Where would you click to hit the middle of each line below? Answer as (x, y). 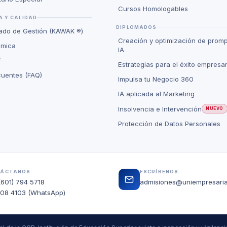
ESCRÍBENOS (159, 172)
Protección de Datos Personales (169, 124)
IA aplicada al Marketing (157, 94)
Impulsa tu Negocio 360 (156, 79)
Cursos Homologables (153, 9)
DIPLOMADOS (137, 27)
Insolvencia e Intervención (160, 109)
